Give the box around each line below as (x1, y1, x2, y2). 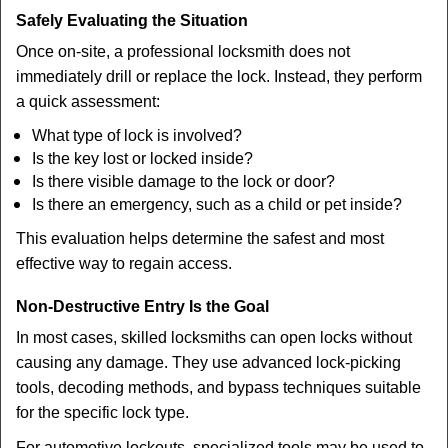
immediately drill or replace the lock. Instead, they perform (16, 68, 422, 85)
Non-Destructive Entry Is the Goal (16, 298, 269, 315)
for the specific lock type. (16, 404, 189, 421)
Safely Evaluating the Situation (16, 12, 248, 29)
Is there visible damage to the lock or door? (32, 173, 335, 190)
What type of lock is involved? (32, 127, 242, 144)
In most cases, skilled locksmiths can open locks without (16, 329, 412, 346)
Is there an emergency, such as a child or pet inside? (32, 196, 402, 213)
